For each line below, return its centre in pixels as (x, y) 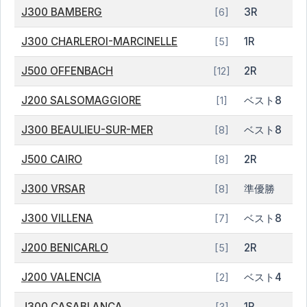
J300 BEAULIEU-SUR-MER (87, 130)
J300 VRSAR (53, 189)
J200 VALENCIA (61, 277)
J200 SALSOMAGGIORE (81, 100)
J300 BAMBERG (62, 12)
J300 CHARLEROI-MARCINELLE (99, 41)
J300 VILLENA (57, 218)
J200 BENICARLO (65, 248)
